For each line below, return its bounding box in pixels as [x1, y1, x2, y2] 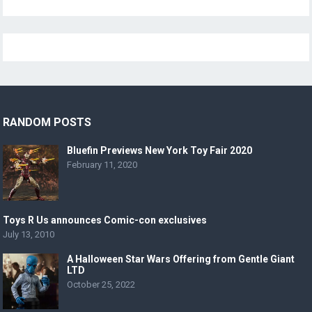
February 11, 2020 [67, 159, 138, 170]
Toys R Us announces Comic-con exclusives [3, 214, 208, 226]
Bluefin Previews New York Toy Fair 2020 [67, 144, 253, 156]
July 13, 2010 [3, 228, 55, 240]
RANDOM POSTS [3, 115, 92, 129]
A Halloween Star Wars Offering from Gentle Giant [67, 253, 295, 265]
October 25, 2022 [67, 279, 136, 290]
